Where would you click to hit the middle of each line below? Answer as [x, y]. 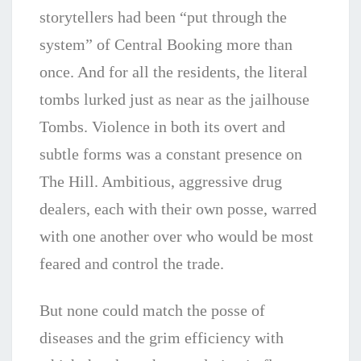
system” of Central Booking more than [166, 45]
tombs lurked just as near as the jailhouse [174, 100]
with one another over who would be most [176, 237]
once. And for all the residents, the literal [174, 72]
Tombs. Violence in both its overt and [162, 127]
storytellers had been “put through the [163, 17]
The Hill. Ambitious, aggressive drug [161, 182]
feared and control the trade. [132, 264]
